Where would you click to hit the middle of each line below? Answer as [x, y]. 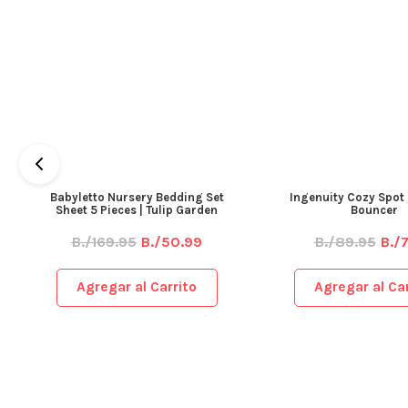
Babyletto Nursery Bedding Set [137, 197]
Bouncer [374, 209]
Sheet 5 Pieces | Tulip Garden [137, 209]
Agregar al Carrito [137, 287]
